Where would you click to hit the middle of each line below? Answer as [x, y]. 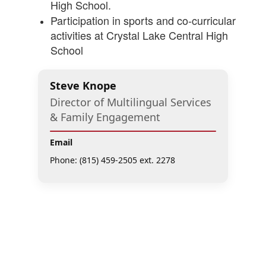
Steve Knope [83, 86]
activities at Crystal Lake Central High [139, 35]
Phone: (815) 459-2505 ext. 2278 [113, 160]
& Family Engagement [105, 117]
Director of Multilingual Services [131, 102]
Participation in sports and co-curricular [143, 20]
